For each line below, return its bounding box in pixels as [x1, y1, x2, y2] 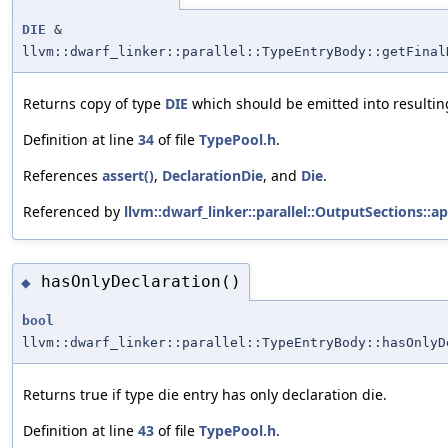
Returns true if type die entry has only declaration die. [23, 384, 387, 404]
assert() [102, 166, 154, 186]
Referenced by [23, 202, 124, 222]
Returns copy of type [23, 94, 165, 114]
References [23, 166, 102, 186]
